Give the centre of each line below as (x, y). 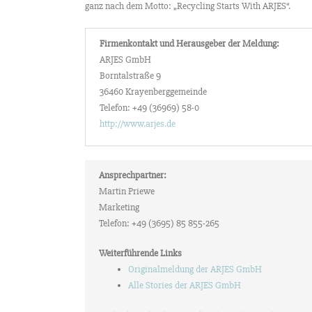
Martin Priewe (127, 192)
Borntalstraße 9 (130, 76)
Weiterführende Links (140, 253)
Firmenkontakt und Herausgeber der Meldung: (189, 44)
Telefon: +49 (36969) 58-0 (149, 108)
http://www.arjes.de (138, 124)
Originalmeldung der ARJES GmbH (195, 270)
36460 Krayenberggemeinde (153, 92)
